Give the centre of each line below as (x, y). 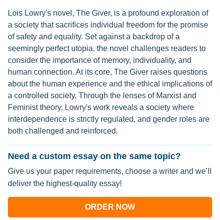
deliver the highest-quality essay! (65, 184)
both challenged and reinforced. (63, 131)
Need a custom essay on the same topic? (94, 156)
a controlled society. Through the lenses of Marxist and (102, 96)
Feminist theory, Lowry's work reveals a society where (101, 108)
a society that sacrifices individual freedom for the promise (108, 25)
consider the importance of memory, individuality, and (100, 60)
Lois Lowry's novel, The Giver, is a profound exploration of (108, 13)
